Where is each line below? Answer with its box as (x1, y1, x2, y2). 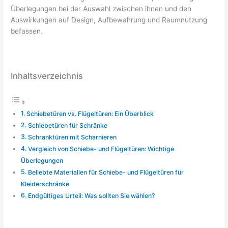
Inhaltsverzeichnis (11, 70, 83, 81)
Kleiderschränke (21, 180, 70, 188)
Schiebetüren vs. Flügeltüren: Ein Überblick (26, 110, 154, 118)
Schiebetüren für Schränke (27, 122, 107, 130)
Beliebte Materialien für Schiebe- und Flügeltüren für (27, 168, 184, 177)
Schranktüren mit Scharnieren (27, 133, 117, 141)
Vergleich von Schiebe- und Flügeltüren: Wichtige (27, 145, 174, 153)
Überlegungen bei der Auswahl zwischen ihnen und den (11, 5, 192, 13)
